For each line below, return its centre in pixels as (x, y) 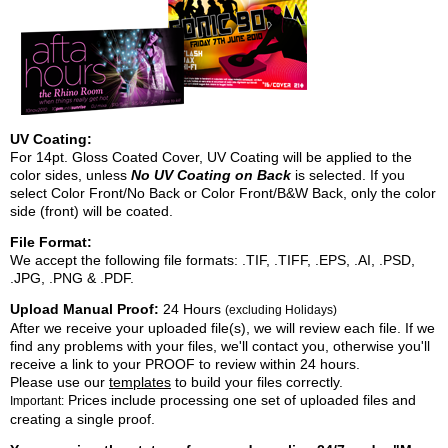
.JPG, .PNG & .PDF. (72, 278)
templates (140, 382)
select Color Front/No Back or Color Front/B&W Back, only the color (223, 193)
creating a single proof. (82, 419)
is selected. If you (348, 175)
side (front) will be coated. (91, 211)
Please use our (59, 382)
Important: (37, 401)
